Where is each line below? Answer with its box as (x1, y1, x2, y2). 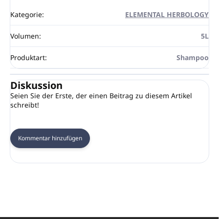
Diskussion (10, 78, 63, 92)
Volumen (10, 31, 39, 41)
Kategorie (10, 9, 42, 19)
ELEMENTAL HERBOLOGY (125, 9, 209, 19)
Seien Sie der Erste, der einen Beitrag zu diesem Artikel (10, 90, 192, 100)
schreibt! (10, 100, 39, 109)
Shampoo (176, 52, 209, 62)
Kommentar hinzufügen (18, 133, 82, 142)
